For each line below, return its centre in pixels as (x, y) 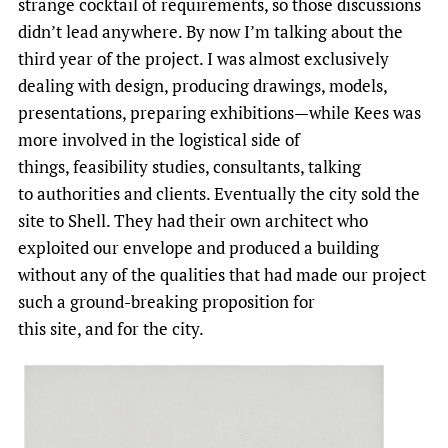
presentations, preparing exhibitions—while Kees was (219, 113)
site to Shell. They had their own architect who (193, 221)
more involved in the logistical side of (159, 140)
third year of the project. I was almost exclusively (203, 59)
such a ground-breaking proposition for (166, 302)
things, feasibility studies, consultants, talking (189, 167)
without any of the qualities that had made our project (222, 275)
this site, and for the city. (111, 329)
